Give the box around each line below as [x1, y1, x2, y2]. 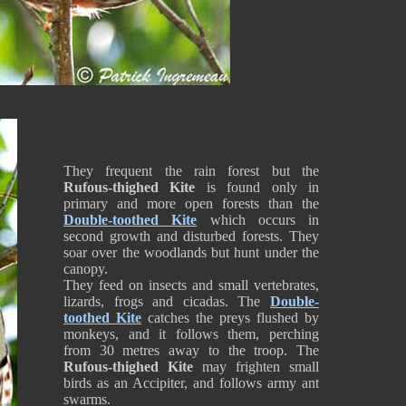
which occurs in [197, 212, 319, 227]
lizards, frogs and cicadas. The [63, 294, 270, 309]
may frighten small [193, 359, 319, 374]
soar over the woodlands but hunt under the [63, 245, 319, 260]
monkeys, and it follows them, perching [63, 326, 319, 342]
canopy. [63, 261, 115, 276]
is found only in [195, 179, 320, 195]
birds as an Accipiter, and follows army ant [63, 375, 319, 391]
